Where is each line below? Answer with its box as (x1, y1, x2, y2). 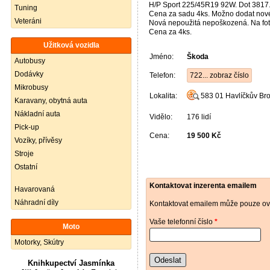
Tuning (14, 4, 37, 12)
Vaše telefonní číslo (149, 218, 215, 226)
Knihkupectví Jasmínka (28, 259, 115, 268)
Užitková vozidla (43, 41, 99, 49)
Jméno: (149, 52, 174, 61)
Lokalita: (149, 92, 177, 100)
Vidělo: (149, 113, 172, 121)
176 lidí (187, 113, 211, 121)
